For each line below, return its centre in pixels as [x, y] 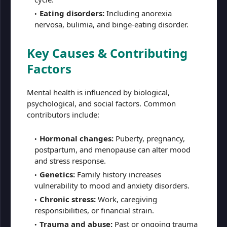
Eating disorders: [72, 13]
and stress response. [70, 161]
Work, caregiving [126, 199]
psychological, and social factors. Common [101, 103]
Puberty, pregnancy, [149, 138]
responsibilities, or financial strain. [94, 210]
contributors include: [63, 115]
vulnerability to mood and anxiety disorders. [112, 185]
